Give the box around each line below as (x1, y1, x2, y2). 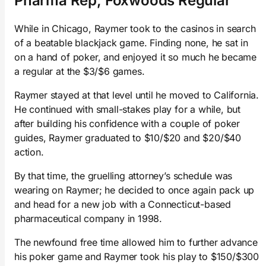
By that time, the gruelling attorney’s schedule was (14, 169, 233, 182)
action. (14, 145, 44, 158)
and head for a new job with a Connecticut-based (14, 198, 231, 210)
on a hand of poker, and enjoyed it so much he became (14, 50, 257, 63)
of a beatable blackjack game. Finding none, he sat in (14, 36, 248, 49)
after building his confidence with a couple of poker (14, 117, 240, 129)
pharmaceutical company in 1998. (14, 212, 163, 224)
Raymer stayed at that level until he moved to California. (14, 88, 259, 101)
